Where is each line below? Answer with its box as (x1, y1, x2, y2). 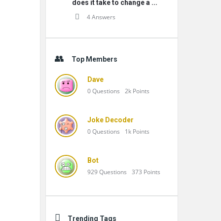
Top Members (72, 55, 117, 63)
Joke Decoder (87, 116, 134, 124)
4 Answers (87, 13, 115, 21)
